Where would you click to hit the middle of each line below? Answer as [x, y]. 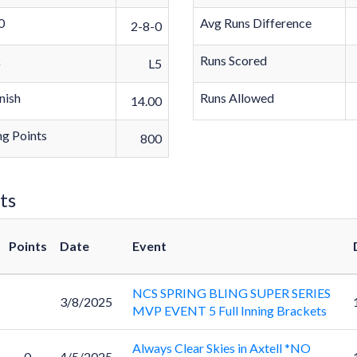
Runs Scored [234, 60]
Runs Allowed [237, 98]
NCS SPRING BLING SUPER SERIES [231, 293]
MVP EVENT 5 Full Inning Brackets [229, 310]
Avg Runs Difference [256, 23]
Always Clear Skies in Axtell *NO [221, 348]
